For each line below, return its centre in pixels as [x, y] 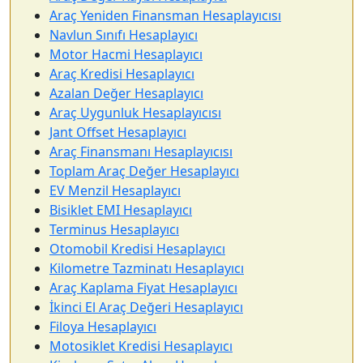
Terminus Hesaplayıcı [114, 229]
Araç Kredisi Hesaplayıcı [122, 74]
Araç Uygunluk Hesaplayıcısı [135, 113]
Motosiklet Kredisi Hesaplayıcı [141, 346]
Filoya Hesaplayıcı [103, 327]
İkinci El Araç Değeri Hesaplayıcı [146, 307]
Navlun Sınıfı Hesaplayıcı [124, 35]
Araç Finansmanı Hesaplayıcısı [141, 152]
